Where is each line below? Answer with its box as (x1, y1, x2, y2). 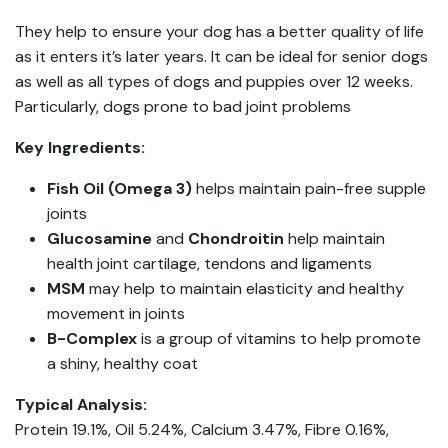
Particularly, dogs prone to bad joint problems (15, 96, 351, 118)
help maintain (284, 228, 385, 250)
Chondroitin (188, 228, 284, 250)
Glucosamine (47, 228, 152, 250)
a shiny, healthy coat (47, 353, 198, 375)
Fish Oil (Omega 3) (47, 178, 192, 200)
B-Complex (47, 328, 137, 350)
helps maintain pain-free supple (192, 178, 426, 200)
